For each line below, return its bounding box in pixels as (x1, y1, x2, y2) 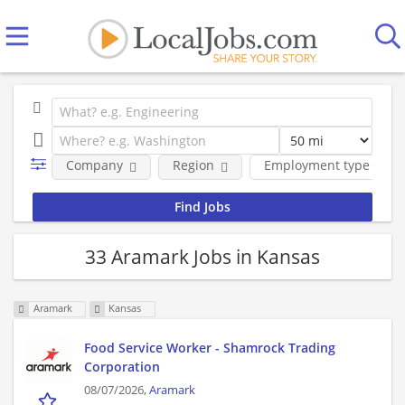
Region (172, 156, 214, 174)
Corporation (84, 358, 160, 376)
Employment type (263, 156, 370, 174)
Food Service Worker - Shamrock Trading (84, 339, 335, 357)
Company (65, 156, 123, 174)
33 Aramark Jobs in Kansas (85, 243, 320, 269)
